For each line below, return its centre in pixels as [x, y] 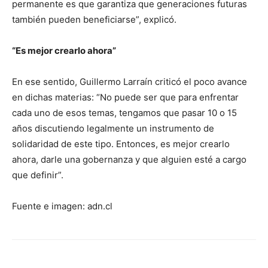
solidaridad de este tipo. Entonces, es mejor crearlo [121, 144]
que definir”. [38, 175]
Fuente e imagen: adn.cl [62, 206]
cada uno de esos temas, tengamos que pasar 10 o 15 [124, 113]
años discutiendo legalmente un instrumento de [113, 128]
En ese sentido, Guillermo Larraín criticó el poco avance [130, 82]
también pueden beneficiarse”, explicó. [94, 19]
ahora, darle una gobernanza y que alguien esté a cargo [129, 159]
